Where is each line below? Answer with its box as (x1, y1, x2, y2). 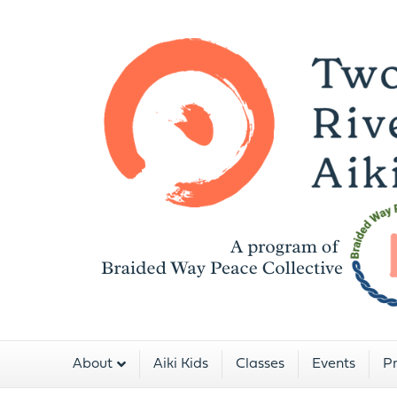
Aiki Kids (153, 357, 209, 371)
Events (312, 357, 356, 371)
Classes (236, 357, 285, 371)
